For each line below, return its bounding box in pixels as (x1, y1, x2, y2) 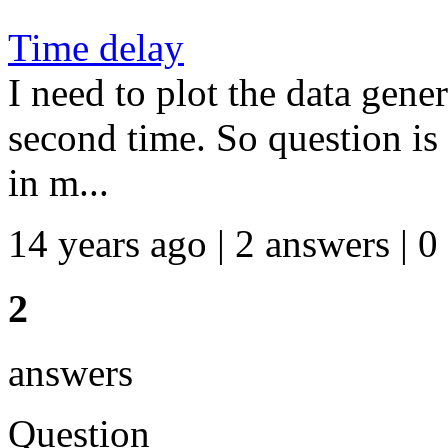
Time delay (8, 25, 184, 69)
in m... (8, 160, 109, 204)
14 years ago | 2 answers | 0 (8, 221, 438, 265)
